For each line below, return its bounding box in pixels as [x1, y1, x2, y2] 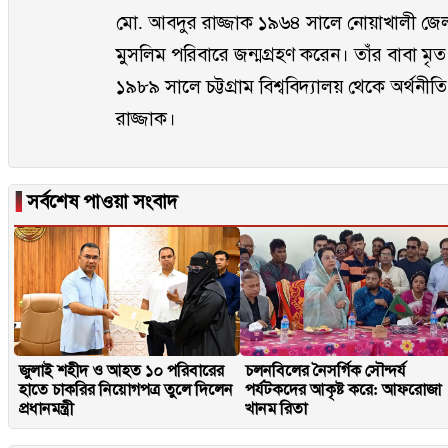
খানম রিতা [245, 400, 308, 418]
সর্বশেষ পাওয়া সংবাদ [22, 191, 178, 212]
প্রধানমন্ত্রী [19, 400, 73, 418]
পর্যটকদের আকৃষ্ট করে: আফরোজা [245, 381, 442, 399]
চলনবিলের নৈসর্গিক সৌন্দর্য [245, 362, 407, 380]
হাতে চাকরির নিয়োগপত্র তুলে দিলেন [19, 381, 233, 399]
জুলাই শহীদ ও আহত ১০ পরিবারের [19, 362, 224, 380]
